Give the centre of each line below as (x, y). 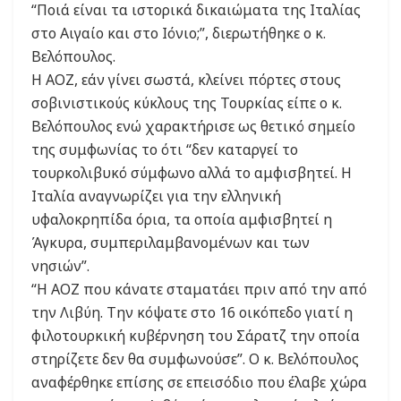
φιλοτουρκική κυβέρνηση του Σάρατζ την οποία (196, 336)
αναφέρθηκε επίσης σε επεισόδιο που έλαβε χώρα (199, 383)
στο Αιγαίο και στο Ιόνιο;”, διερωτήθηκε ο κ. (179, 34)
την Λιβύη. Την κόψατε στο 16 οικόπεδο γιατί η (192, 313)
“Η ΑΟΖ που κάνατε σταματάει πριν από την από (199, 290)
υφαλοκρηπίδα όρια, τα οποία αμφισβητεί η (182, 220)
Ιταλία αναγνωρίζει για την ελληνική (156, 196)
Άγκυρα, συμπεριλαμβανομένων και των (171, 243)
